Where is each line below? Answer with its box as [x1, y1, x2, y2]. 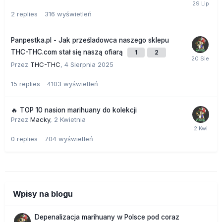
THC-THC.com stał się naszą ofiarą [11, 48, 125, 56]
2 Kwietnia [54, 115, 86, 124]
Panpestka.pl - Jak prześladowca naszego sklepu [11, 36, 169, 45]
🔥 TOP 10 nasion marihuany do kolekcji [11, 106, 137, 114]
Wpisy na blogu [13, 189, 73, 199]
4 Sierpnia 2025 [64, 60, 113, 69]
